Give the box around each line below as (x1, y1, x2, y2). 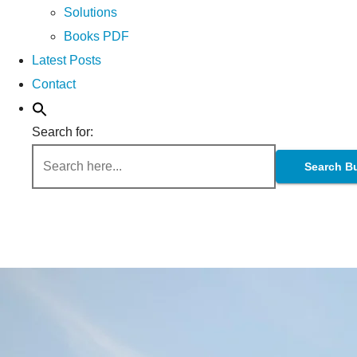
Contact (32, 77, 76, 91)
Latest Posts (32, 53, 101, 67)
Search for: (32, 125, 93, 139)
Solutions (64, 6, 117, 19)
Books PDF (64, 29, 129, 43)
